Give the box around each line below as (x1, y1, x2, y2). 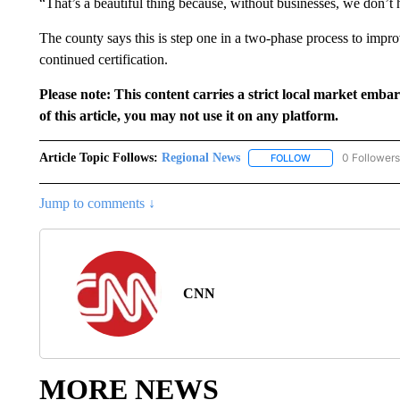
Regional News (161, 151, 240, 164)
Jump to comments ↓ (38, 196, 155, 212)
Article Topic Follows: (38, 151, 158, 164)
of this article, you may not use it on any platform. (38, 108, 338, 123)
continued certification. (38, 52, 168, 67)
